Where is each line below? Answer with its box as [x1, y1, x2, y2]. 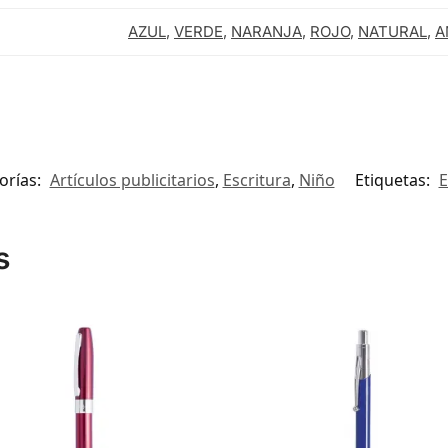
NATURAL [358, 22, 427, 42]
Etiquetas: [354, 169, 434, 192]
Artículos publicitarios [49, 169, 215, 192]
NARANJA [231, 22, 302, 42]
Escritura [222, 169, 291, 192]
